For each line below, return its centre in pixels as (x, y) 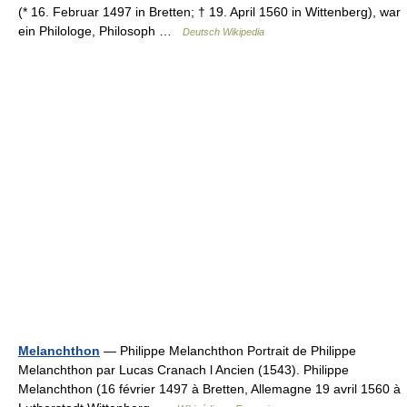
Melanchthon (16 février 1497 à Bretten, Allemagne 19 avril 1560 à (209, 389)
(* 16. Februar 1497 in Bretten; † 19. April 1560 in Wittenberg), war (209, 12)
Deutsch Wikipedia (223, 32)
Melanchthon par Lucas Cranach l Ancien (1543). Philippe (184, 370)
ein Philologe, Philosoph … (100, 31)
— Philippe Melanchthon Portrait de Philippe (228, 351)
